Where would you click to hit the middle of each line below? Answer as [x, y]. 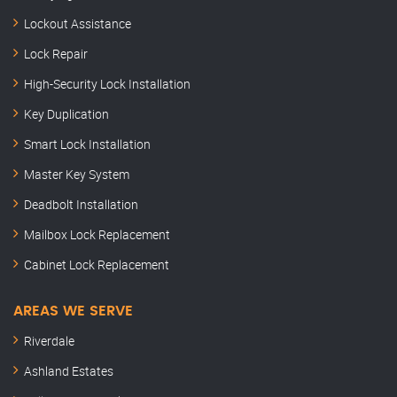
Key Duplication [66, 114]
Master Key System [77, 175]
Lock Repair [56, 54]
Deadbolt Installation [81, 205]
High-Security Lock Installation [107, 84]
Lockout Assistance [78, 24]
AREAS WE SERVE [73, 311]
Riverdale [49, 341]
